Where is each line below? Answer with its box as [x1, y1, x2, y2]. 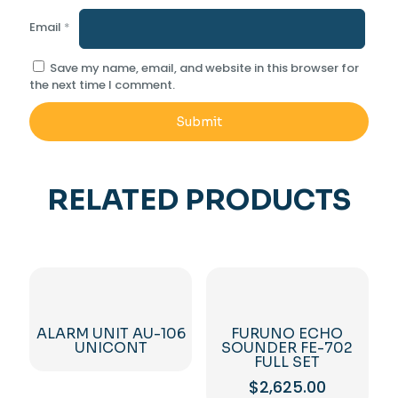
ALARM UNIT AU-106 [36, 324, 186, 344]
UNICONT [74, 338, 147, 358]
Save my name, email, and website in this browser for [50, 59, 359, 76]
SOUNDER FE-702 [221, 338, 354, 358]
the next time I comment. [29, 76, 175, 93]
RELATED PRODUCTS [47, 181, 351, 218]
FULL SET [254, 353, 321, 372]
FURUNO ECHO [231, 324, 344, 344]
